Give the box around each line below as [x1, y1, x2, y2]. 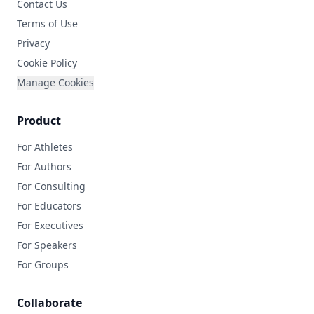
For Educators [17, 199, 81, 212]
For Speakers [17, 238, 77, 252]
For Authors [17, 160, 71, 173]
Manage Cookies [17, 76, 94, 89]
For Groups [17, 258, 69, 271]
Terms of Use [17, 17, 78, 30]
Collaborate [17, 295, 82, 310]
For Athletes [17, 140, 73, 153]
